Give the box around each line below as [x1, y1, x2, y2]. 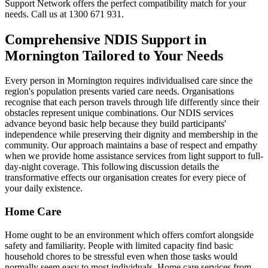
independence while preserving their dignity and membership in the [5, 129, 258, 140]
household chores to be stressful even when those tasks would [5, 251, 237, 261]
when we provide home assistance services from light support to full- [5, 151, 263, 162]
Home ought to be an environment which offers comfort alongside [5, 229, 254, 240]
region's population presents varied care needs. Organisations [5, 86, 234, 97]
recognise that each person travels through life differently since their [5, 97, 259, 108]
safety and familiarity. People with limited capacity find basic [5, 240, 233, 251]
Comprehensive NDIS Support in [5, 31, 206, 47]
